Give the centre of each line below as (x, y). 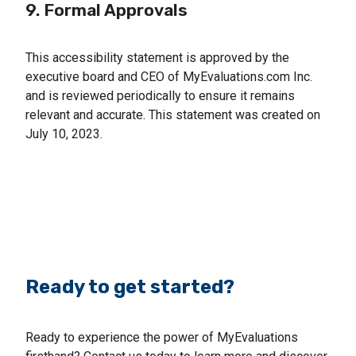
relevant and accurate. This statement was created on (173, 114)
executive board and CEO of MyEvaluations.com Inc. (169, 76)
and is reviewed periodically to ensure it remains (160, 95)
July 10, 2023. (64, 133)
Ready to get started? (130, 286)
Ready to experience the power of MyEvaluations (162, 337)
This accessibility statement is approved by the (157, 57)
